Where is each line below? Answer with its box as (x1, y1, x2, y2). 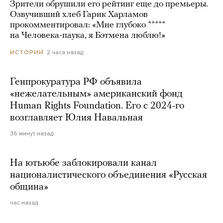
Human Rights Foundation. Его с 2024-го (10, 101, 184, 111)
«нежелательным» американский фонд (10, 89, 183, 100)
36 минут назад (10, 130, 53, 137)
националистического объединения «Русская (10, 170, 207, 181)
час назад (10, 199, 38, 207)
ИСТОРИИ (10, 49, 44, 56)
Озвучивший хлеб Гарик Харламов (10, 10, 148, 20)
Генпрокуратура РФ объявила (10, 77, 142, 88)
